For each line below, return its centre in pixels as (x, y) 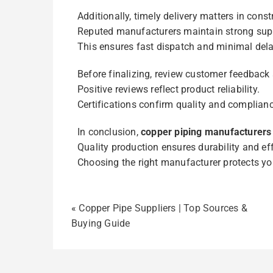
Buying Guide (101, 224)
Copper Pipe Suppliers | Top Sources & (163, 208)
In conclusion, (109, 132)
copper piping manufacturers (206, 132)
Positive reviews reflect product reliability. (168, 90)
